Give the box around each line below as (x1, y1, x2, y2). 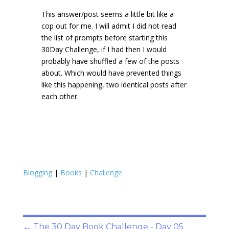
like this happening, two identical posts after (41, 79, 187, 89)
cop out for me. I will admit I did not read (41, 20, 176, 31)
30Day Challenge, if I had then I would (41, 44, 167, 54)
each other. (41, 91, 79, 101)
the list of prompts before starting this (41, 32, 168, 42)
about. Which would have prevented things (41, 67, 181, 78)
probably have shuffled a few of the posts (41, 56, 179, 66)
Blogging (22, 167, 52, 177)
